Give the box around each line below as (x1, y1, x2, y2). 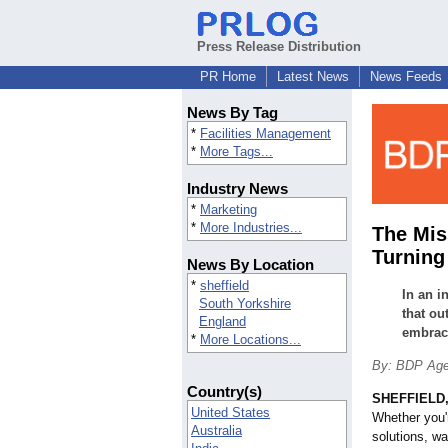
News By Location (187, 256, 314, 274)
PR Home (200, 69, 256, 84)
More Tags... (200, 144, 273, 160)
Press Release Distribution (197, 39, 361, 54)
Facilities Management (200, 126, 331, 142)
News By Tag (187, 104, 278, 122)
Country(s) (187, 383, 262, 401)
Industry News (187, 180, 288, 198)
